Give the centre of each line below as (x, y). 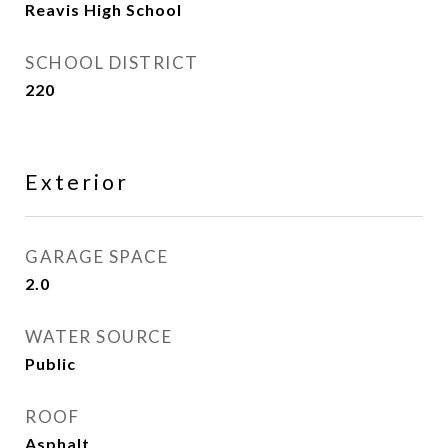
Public (50, 363)
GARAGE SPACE (96, 256)
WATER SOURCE (98, 336)
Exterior (77, 181)
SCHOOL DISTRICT (112, 62)
